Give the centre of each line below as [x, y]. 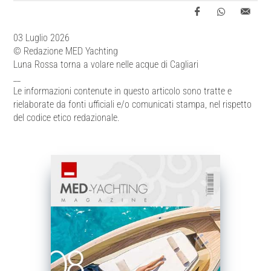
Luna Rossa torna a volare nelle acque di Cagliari [106, 64]
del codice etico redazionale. [67, 118]
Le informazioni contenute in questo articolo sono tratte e [123, 91]
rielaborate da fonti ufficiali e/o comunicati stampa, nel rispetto [133, 104]
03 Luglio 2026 [42, 38]
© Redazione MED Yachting [66, 51]
